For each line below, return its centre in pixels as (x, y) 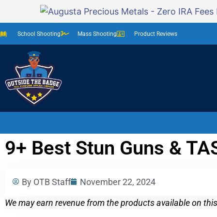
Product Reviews (155, 34)
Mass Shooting (97, 34)
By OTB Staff (46, 182)
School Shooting (39, 34)
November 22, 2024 (118, 182)
